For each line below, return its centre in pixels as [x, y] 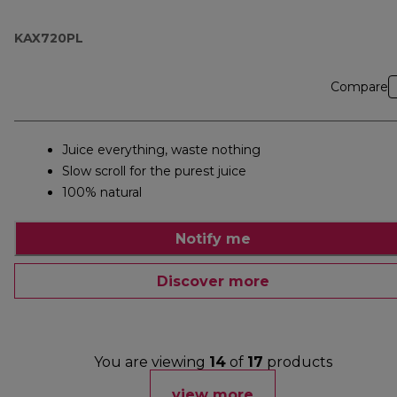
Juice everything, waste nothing [161, 150]
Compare [359, 87]
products [297, 362]
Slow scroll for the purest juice [154, 171]
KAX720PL [49, 39]
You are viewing [151, 362]
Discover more [213, 281]
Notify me [213, 238]
